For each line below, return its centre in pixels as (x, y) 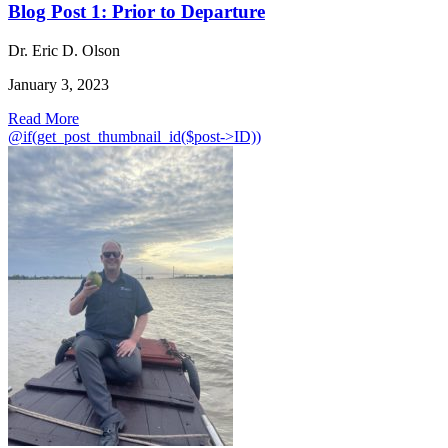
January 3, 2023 (58, 85)
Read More (43, 119)
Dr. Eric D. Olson (64, 51)
